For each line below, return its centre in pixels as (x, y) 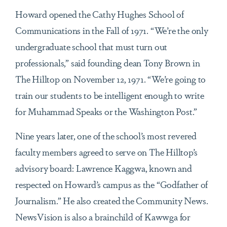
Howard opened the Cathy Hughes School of (100, 14)
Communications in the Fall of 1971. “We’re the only (112, 30)
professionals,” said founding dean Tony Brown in (108, 63)
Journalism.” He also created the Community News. (112, 200)
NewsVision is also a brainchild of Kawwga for (103, 217)
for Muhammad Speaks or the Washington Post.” (106, 111)
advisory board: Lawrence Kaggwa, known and (104, 168)
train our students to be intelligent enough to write (110, 95)
